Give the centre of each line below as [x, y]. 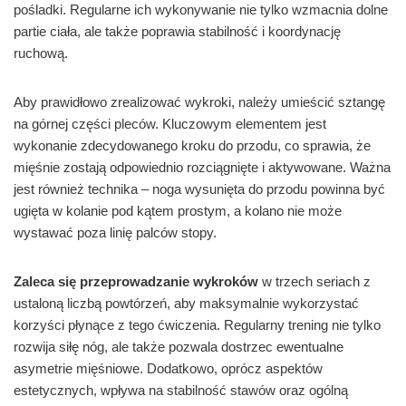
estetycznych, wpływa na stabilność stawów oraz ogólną [181, 391]
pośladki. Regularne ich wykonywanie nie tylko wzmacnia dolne [201, 10]
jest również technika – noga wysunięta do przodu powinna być [199, 189]
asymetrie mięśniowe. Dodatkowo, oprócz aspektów [168, 369]
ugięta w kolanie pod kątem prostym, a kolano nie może [178, 211]
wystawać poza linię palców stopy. [115, 233]
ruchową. [41, 53]
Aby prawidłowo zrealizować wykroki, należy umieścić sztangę [199, 102]
